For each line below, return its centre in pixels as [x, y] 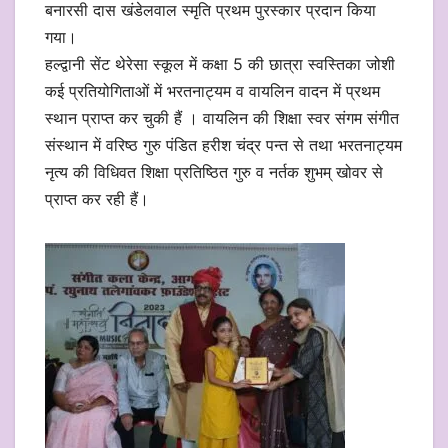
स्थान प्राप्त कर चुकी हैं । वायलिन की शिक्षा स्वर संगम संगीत [222, 117]
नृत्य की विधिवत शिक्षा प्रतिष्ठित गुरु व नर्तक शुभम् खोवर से [214, 171]
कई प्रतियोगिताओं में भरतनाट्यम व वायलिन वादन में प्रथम [212, 90]
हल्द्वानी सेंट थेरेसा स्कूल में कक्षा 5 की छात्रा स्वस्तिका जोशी [220, 63]
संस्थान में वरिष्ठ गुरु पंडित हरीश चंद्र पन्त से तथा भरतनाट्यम [223, 144]
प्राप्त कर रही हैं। [97, 198]
